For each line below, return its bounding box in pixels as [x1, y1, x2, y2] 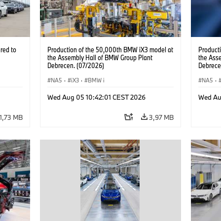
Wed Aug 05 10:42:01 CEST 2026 [47, 92, 146, 102]
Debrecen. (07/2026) [47, 60, 104, 70]
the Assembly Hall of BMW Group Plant [47, 52, 152, 62]
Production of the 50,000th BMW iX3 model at [47, 44, 173, 54]
